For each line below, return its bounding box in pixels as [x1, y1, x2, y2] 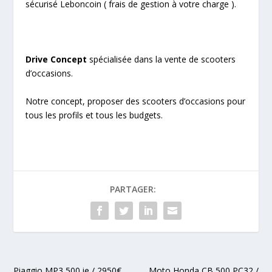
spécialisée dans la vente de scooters [87, 53, 236, 66]
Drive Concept [25, 53, 87, 66]
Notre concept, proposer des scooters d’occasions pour [25, 95, 246, 107]
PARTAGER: [110, 183, 156, 195]
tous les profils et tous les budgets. [25, 109, 163, 121]
